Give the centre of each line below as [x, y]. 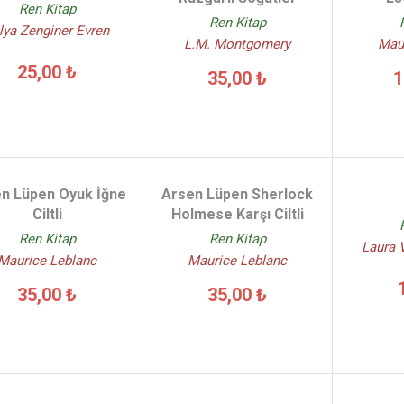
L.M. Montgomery [238, 44]
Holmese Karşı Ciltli [237, 214]
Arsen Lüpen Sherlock [238, 194]
